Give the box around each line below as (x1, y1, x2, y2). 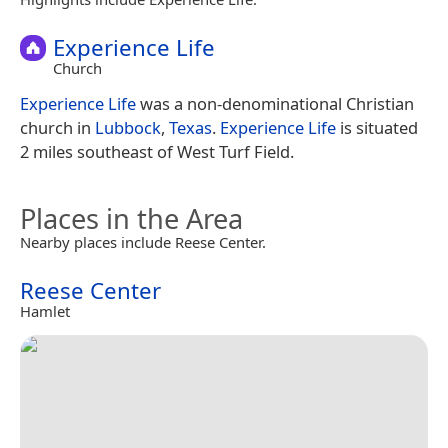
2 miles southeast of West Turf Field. (20, 140, 294, 164)
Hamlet (20, 301, 70, 322)
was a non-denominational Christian (136, 92, 414, 116)
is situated (336, 116, 418, 140)
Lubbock (95, 116, 161, 140)
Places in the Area (20, 200, 243, 238)
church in (20, 116, 95, 140)
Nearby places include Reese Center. (20, 232, 266, 253)
